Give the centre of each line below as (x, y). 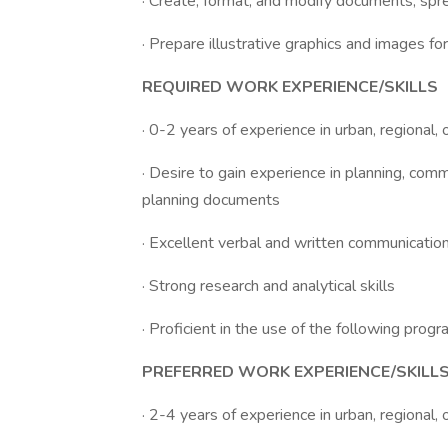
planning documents (211, 200)
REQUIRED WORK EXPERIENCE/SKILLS (290, 87)
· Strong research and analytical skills (268, 286)
